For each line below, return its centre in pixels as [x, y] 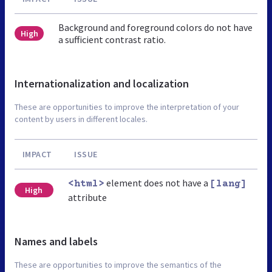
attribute [87, 197]
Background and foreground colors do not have [156, 27]
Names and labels [56, 241]
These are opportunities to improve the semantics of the [118, 264]
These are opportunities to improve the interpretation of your [127, 107]
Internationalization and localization [102, 83]
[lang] [228, 184]
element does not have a [157, 182]
